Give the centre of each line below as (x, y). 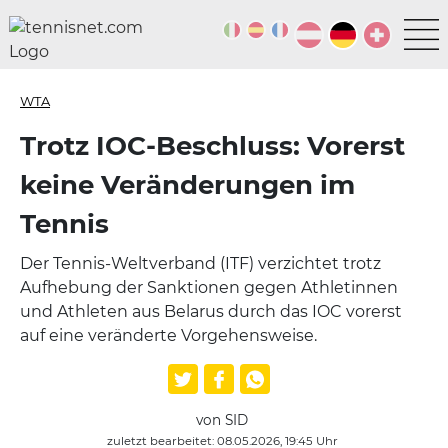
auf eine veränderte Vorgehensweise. (168, 335)
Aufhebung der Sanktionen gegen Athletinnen (209, 287)
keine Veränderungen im (187, 185)
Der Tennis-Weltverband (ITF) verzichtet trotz (200, 263)
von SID (222, 420)
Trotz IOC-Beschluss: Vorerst (212, 146)
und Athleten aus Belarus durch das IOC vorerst (211, 311)
